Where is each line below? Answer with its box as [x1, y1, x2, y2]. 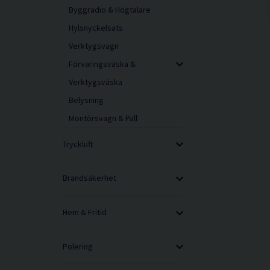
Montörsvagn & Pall [69, 112, 137, 124]
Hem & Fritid [63, 206, 107, 218]
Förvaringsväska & [69, 58, 136, 69]
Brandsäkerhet [63, 172, 116, 184]
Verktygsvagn [69, 40, 119, 51]
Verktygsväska [69, 76, 122, 87]
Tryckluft [63, 138, 93, 149]
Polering [63, 240, 93, 252]
